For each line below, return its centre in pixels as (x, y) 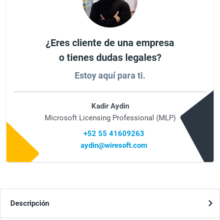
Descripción (30, 203)
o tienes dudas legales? (110, 57)
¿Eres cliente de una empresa (110, 42)
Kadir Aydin (110, 106)
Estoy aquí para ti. (110, 75)
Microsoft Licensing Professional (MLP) (110, 118)
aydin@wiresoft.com (114, 145)
